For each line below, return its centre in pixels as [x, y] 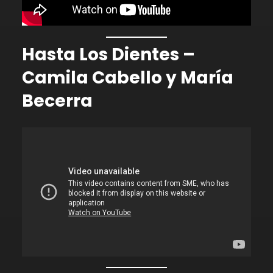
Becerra [57, 101]
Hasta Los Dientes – [108, 54]
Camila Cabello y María [128, 77]
